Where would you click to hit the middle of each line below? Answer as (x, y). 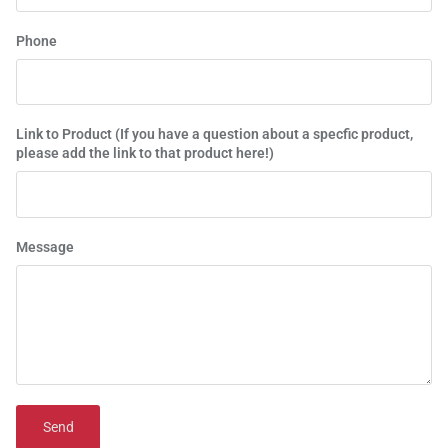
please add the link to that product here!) (145, 153)
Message (45, 246)
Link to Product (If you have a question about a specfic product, (214, 134)
